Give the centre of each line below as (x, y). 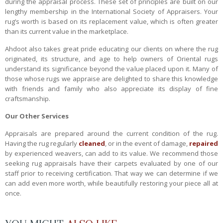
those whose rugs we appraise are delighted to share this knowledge (111, 79)
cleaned (92, 144)
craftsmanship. (28, 99)
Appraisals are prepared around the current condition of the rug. (111, 134)
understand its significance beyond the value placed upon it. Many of (111, 69)
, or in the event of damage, (147, 144)
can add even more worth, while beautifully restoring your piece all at (111, 183)
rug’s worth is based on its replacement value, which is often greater (111, 22)
